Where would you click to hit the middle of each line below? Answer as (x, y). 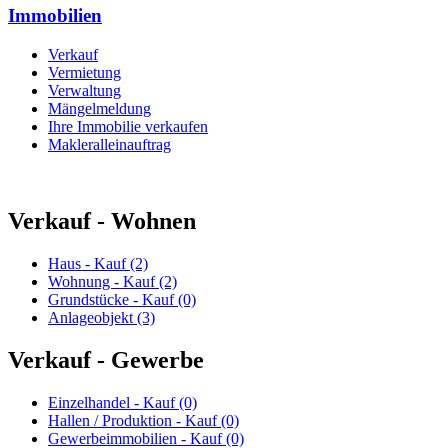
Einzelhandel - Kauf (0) (122, 402)
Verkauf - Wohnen (102, 220)
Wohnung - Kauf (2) (112, 281)
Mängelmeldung (99, 108)
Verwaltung (84, 90)
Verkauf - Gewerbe (106, 359)
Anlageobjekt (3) (101, 317)
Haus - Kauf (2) (98, 263)
